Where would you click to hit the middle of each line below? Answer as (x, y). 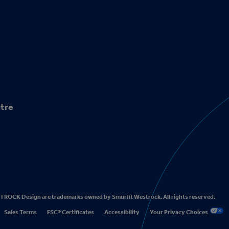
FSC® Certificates (71, 212)
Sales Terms (20, 212)
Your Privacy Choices (180, 212)
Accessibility (122, 212)
